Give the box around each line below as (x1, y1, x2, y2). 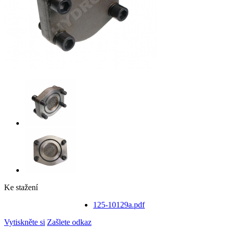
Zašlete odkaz (47, 217, 91, 226)
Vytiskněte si (4, 217, 45, 226)
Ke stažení (4, 182, 38, 192)
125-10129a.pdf (93, 200, 145, 209)
